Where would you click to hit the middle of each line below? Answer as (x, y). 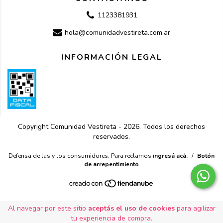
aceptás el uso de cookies (131, 208)
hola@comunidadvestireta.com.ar (117, 33)
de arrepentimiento (111, 164)
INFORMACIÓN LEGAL (111, 57)
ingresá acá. (170, 156)
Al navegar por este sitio (48, 208)
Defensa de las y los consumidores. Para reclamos (80, 156)
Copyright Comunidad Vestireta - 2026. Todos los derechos (111, 126)
